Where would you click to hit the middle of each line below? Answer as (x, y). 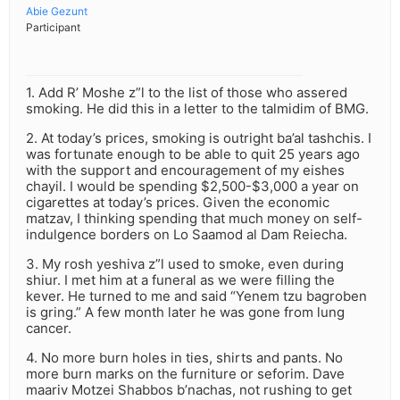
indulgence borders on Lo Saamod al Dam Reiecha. (187, 235)
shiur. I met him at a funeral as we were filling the (180, 280)
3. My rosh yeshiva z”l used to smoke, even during (185, 264)
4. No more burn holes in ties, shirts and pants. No (184, 358)
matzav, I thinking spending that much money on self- (194, 219)
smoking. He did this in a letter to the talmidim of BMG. (197, 109)
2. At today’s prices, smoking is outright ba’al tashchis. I (199, 138)
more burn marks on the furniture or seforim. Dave (185, 374)
